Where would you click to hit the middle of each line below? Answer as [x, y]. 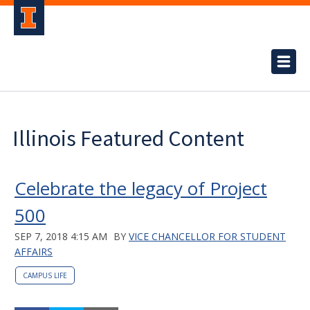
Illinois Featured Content [128, 138]
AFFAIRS [34, 252]
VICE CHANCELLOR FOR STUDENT [207, 236]
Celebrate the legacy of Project [141, 188]
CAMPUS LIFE [45, 275]
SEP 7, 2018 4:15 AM [61, 236]
